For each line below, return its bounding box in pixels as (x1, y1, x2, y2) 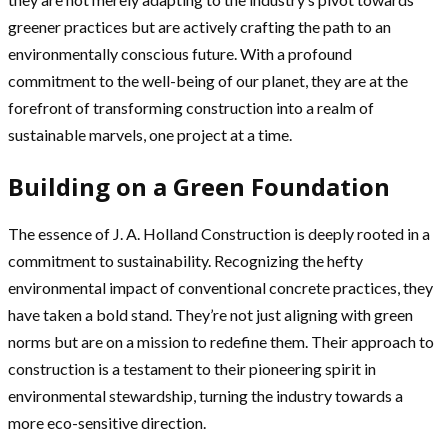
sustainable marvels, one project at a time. (8, 125, 292, 145)
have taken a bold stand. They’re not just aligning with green (8, 305, 413, 325)
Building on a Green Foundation (8, 170, 390, 204)
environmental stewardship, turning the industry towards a (8, 386, 403, 406)
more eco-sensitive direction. (8, 413, 206, 433)
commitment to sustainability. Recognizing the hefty (8, 251, 363, 271)
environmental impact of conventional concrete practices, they (8, 278, 433, 298)
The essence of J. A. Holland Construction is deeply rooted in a (8, 224, 430, 244)
